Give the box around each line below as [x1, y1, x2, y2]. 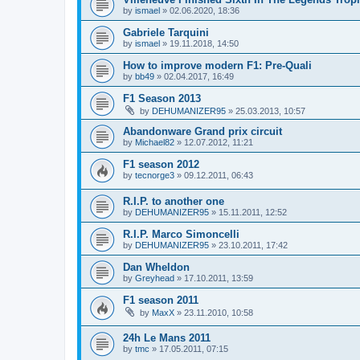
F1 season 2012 [123, 157, 199, 170]
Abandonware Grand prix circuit [123, 125, 282, 137]
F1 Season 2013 [123, 92, 201, 104]
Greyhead [135, 273, 174, 284]
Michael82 [135, 137, 174, 147]
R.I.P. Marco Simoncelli [123, 228, 239, 241]
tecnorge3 [135, 170, 174, 180]
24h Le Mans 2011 [123, 331, 211, 344]
